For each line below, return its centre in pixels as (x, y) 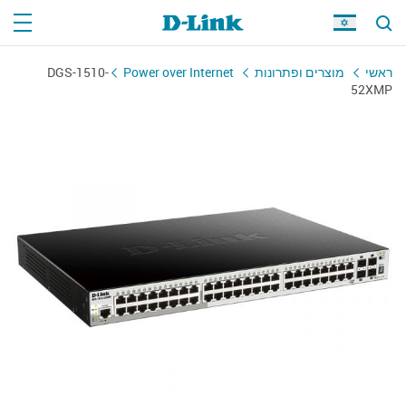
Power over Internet (179, 72)
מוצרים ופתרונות (300, 72)
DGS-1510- (78, 72)
